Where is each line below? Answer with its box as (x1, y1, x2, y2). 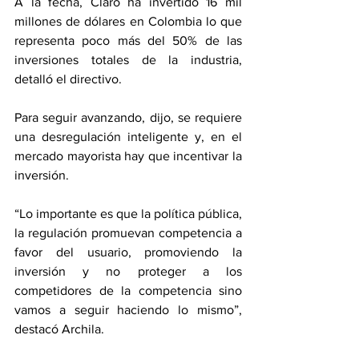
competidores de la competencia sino (14, 284, 242, 297)
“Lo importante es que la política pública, (14, 207, 242, 220)
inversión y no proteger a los (14, 264, 242, 278)
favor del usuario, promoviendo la (14, 245, 242, 259)
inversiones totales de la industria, (14, 53, 242, 67)
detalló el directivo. (14, 72, 122, 86)
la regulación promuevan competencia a (14, 226, 242, 240)
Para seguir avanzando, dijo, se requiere (14, 111, 242, 124)
